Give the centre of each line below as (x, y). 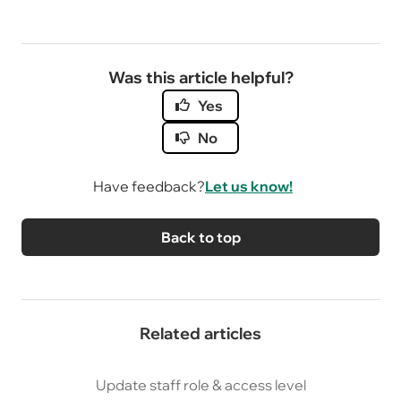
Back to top (200, 238)
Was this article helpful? (200, 78)
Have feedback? (149, 187)
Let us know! (249, 187)
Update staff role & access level (200, 385)
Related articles (200, 334)
